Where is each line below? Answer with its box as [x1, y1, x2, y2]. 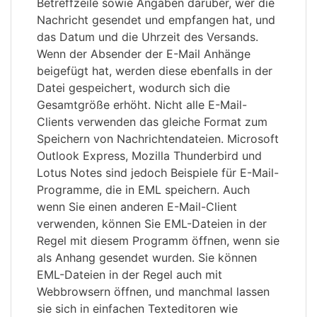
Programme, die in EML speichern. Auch [37, 183, 250, 197]
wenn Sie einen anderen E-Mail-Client [37, 200, 237, 214]
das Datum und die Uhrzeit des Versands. [37, 30, 258, 45]
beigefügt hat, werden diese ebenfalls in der [37, 64, 272, 79]
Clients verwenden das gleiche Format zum [37, 115, 267, 129]
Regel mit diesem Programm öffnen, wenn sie [37, 234, 279, 248]
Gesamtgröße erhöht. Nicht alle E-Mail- [37, 98, 247, 113]
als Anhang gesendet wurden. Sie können [37, 250, 257, 265]
